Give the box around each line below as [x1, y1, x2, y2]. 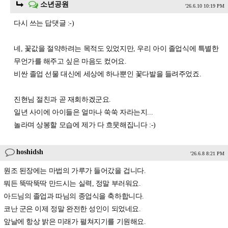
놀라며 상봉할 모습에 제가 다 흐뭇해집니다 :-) [14, 121, 156, 129]
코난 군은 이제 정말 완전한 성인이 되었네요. [4, 205, 141, 213]
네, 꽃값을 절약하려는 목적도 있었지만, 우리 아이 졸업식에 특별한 [14, 45, 219, 53]
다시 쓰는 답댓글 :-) [14, 19, 74, 27]
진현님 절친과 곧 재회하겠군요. [14, 96, 111, 104]
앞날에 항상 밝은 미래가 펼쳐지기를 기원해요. [4, 218, 146, 226]
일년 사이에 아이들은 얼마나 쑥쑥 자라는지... [14, 108, 153, 117]
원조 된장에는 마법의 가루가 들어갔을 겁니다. [4, 167, 146, 175]
